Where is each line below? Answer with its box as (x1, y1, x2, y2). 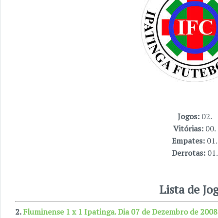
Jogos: (177, 111, 201, 122)
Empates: (172, 135, 207, 146)
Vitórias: (173, 123, 205, 134)
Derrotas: (171, 147, 207, 158)
